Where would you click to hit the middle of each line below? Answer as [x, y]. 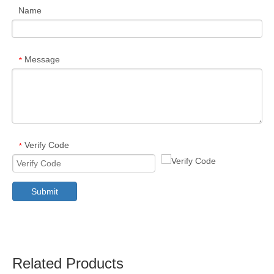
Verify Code [47, 145]
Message [42, 60]
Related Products [68, 264]
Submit [45, 192]
